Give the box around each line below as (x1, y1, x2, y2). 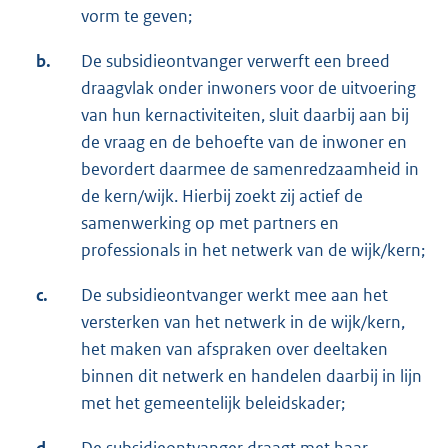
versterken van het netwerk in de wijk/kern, (81, 311, 405, 334)
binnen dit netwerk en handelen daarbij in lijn (81, 365, 422, 388)
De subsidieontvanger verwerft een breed (81, 50, 390, 73)
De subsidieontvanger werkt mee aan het (81, 284, 388, 307)
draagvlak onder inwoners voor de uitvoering (81, 77, 416, 100)
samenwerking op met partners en (81, 212, 339, 235)
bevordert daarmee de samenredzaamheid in (81, 158, 419, 181)
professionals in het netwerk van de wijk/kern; (81, 239, 425, 262)
